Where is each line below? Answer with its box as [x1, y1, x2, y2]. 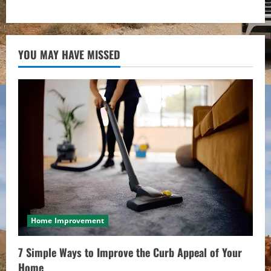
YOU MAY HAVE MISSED [18, 47, 120, 63]
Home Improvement [31, 215, 105, 226]
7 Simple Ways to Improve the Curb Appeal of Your [18, 244, 242, 260]
